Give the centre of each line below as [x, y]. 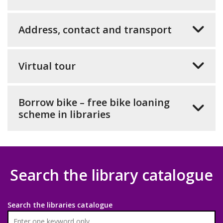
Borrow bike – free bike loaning [94, 103]
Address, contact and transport [95, 30]
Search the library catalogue [111, 175]
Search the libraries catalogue [60, 205]
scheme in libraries [64, 114]
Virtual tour [47, 66]
